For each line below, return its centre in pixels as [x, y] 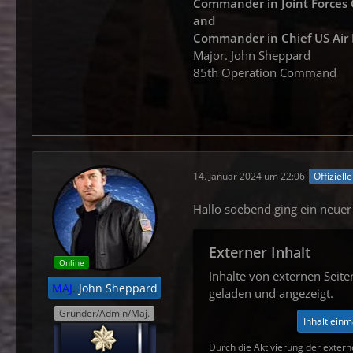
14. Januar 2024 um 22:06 [249, 176]
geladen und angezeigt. [271, 294]
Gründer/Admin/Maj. [104, 313]
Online [71, 263]
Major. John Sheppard [252, 56]
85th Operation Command [265, 73]
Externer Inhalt [260, 253]
